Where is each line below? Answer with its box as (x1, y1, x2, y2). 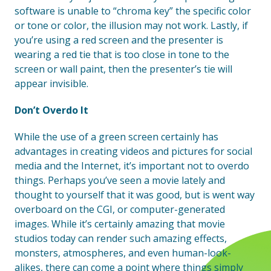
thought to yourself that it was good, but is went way (15, 188, 255, 201)
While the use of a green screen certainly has (15, 130, 218, 143)
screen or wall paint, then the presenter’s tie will (15, 62, 232, 76)
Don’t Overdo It (15, 103, 88, 117)
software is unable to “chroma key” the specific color (15, 4, 251, 18)
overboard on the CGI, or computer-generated (15, 203, 225, 216)
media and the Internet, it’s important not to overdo (15, 159, 249, 172)
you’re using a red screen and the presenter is (15, 33, 223, 47)
